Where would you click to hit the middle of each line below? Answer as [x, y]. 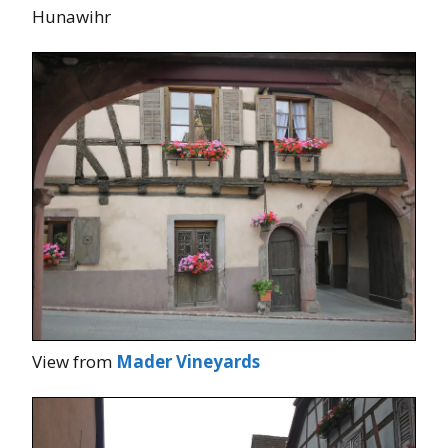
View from [74, 361]
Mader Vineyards [188, 361]
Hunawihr [71, 17]
